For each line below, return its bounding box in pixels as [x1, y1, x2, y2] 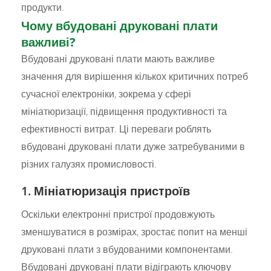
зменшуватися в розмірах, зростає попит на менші [21, 224, 248, 238]
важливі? [21, 33, 76, 50]
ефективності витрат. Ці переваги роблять [21, 122, 212, 135]
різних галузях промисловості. [21, 157, 157, 171]
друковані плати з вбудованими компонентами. [21, 242, 233, 256]
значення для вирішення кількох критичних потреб [21, 69, 249, 83]
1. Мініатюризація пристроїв [21, 182, 191, 199]
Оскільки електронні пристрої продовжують [21, 207, 215, 221]
